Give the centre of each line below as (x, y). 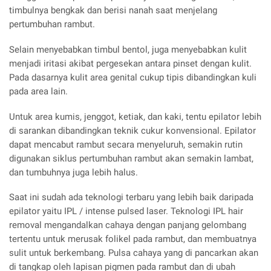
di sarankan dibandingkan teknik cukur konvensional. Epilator (132, 130)
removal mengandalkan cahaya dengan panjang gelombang (128, 225)
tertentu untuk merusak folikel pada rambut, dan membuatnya (133, 239)
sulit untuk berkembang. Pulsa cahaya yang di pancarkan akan (134, 253)
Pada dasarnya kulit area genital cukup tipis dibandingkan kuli (133, 77)
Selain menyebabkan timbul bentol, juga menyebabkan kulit (128, 49)
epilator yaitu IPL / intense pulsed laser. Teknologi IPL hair (126, 211)
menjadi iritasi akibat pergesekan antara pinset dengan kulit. (130, 63)
